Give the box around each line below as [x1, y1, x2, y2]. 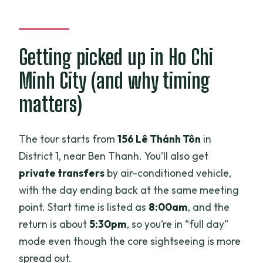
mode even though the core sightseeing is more [19, 234, 241, 248]
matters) [19, 92, 83, 117]
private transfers [19, 166, 105, 180]
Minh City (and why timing [19, 68, 211, 94]
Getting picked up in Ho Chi [19, 45, 214, 70]
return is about [19, 217, 90, 231]
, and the [188, 200, 230, 214]
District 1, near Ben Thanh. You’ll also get [19, 149, 209, 163]
